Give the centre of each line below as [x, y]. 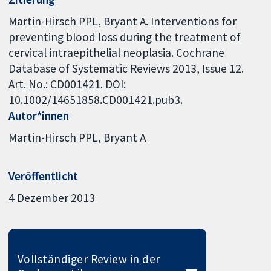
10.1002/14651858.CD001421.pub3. [96, 100]
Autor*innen [39, 115]
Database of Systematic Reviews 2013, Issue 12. [126, 68]
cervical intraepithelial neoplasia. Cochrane [117, 52]
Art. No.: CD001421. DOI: [67, 84]
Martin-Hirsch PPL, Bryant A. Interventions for [123, 21]
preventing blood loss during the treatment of [125, 37]
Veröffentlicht [44, 176]
